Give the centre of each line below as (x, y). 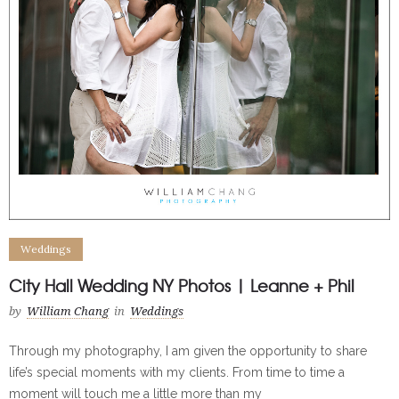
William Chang (68, 312)
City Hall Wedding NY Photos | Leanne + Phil (182, 286)
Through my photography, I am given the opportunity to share (188, 351)
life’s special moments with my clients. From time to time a (177, 373)
